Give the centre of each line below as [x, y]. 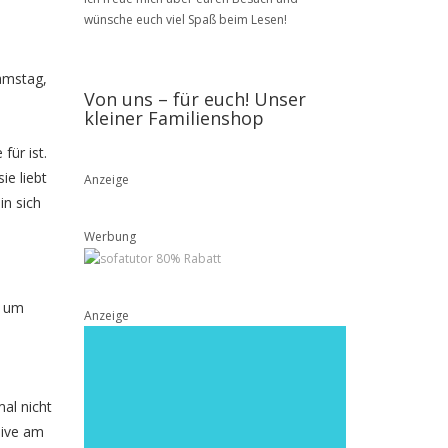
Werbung [109, 236]
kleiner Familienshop [173, 118]
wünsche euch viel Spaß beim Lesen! [185, 19]
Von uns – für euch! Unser [194, 99]
